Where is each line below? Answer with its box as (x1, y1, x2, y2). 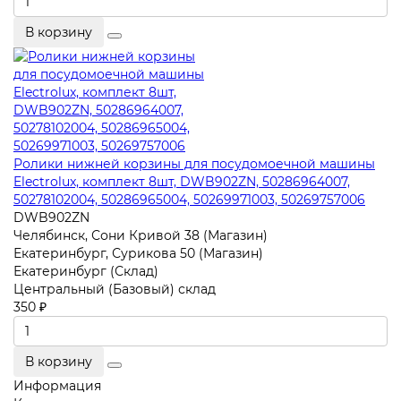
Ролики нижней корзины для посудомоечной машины (13, 156, 375, 173)
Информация (13, 378, 101, 395)
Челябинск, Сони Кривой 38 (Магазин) (13, 227, 268, 244)
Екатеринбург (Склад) (13, 263, 158, 280)
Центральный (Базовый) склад (13, 281, 216, 298)
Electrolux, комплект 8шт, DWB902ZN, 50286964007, (13, 174, 350, 191)
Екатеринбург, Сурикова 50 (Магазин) (13, 245, 263, 262)
